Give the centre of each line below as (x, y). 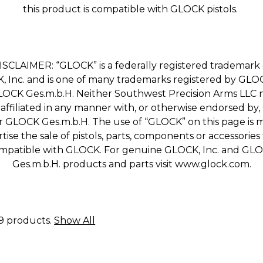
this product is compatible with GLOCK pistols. (131, 9)
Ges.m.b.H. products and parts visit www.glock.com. (131, 164)
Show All (75, 220)
